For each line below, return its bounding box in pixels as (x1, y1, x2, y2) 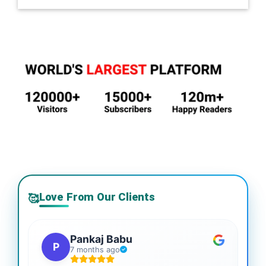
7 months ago (70, 245, 120, 254)
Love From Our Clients (39, 190, 155, 204)
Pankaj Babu (70, 232, 132, 245)
